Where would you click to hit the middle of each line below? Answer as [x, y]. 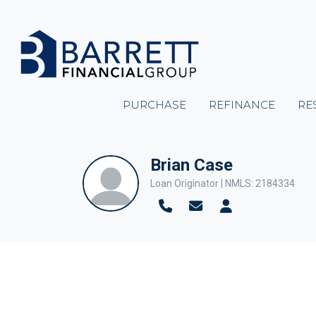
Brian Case [192, 165]
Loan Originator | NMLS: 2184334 [223, 184]
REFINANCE [242, 105]
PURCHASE [155, 105]
